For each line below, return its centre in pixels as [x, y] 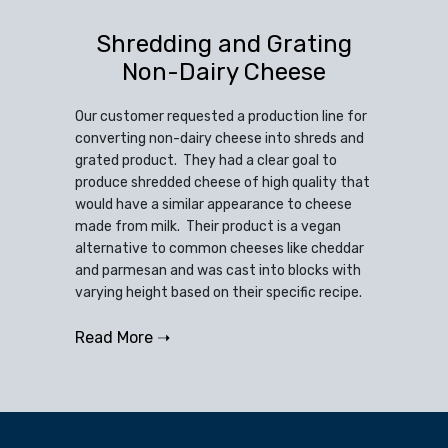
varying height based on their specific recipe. [220, 293]
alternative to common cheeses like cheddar [219, 249]
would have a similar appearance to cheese [213, 205]
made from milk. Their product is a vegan [208, 227]
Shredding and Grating [224, 44]
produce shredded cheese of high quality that [222, 183]
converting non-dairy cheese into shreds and [219, 139]
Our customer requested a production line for [221, 117]
